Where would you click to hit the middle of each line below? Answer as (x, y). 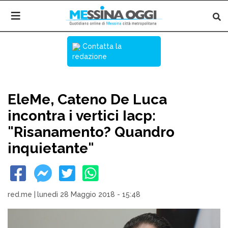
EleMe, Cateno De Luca (87, 99)
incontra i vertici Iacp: (82, 116)
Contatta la (101, 46)
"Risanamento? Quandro (91, 132)
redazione (90, 56)
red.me (20, 194)
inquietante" (51, 148)
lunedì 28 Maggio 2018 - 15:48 (89, 194)
